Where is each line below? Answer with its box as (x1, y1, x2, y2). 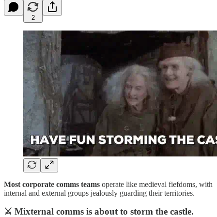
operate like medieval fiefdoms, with (100, 180, 213, 188)
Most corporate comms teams (4, 180, 100, 188)
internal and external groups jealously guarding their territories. (4, 188, 195, 197)
